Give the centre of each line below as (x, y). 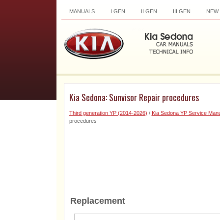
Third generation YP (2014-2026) (108, 113)
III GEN (181, 11)
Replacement (97, 201)
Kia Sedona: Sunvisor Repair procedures (134, 97)
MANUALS (82, 11)
